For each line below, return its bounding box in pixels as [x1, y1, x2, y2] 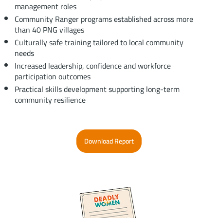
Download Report [84, 135, 134, 148]
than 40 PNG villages [14, 22, 84, 37]
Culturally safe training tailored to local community [14, 35, 183, 50]
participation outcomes [14, 69, 91, 84]
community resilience [14, 92, 86, 108]
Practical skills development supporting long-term [14, 82, 180, 97]
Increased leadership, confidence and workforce [14, 58, 171, 73]
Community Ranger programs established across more [14, 12, 193, 27]
